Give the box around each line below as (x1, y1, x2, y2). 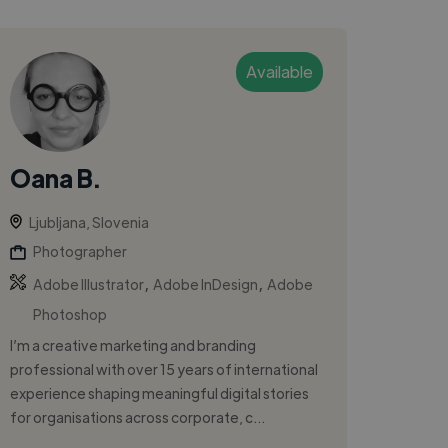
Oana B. (10, 161, 101, 193)
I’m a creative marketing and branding (10, 335, 257, 354)
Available (246, 60, 314, 82)
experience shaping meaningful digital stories (10, 383, 310, 402)
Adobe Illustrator (33, 274, 145, 293)
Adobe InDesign (153, 274, 259, 293)
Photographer (33, 241, 128, 260)
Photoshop (33, 304, 108, 323)
